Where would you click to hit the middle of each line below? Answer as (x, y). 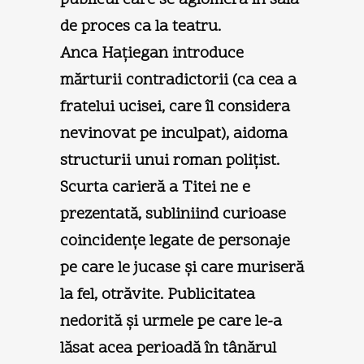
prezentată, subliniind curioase (173, 214)
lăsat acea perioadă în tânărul (168, 348)
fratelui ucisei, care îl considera (175, 107)
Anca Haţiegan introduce (152, 53)
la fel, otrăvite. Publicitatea (158, 295)
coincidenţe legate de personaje (175, 241)
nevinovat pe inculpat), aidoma (174, 134)
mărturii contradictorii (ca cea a (178, 80)
